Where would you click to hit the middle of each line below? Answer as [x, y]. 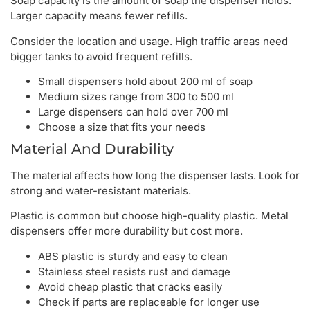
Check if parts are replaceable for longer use [149, 302]
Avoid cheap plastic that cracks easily [130, 286]
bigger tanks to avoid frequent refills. [101, 56]
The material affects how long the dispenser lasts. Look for [155, 176]
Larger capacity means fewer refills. [99, 16]
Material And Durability [92, 149]
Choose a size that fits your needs [122, 127]
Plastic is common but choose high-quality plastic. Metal [149, 216]
